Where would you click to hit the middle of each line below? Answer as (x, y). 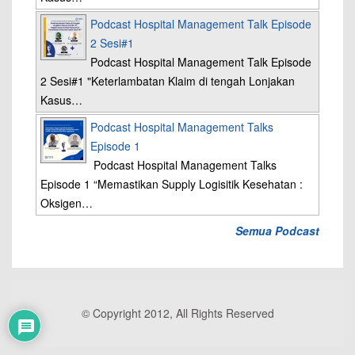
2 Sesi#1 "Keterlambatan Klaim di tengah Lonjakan (168, 81)
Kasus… (61, 100)
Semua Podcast (277, 231)
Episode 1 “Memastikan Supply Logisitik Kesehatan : (172, 184)
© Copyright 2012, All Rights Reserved (177, 313)
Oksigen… (67, 203)
